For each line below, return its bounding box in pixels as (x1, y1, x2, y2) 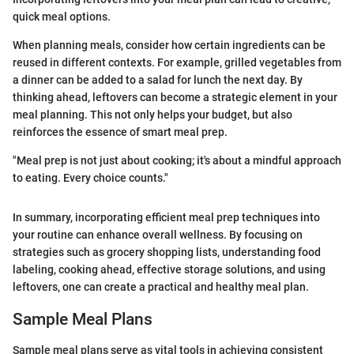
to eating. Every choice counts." (13, 171, 168, 185)
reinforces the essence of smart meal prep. (13, 126, 228, 139)
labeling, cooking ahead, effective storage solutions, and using (13, 263, 326, 277)
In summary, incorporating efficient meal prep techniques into (13, 211, 320, 224)
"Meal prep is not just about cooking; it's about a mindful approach (13, 154, 341, 168)
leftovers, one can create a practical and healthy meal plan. (13, 281, 309, 294)
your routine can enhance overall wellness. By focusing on (13, 228, 303, 242)
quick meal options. (13, 10, 111, 24)
